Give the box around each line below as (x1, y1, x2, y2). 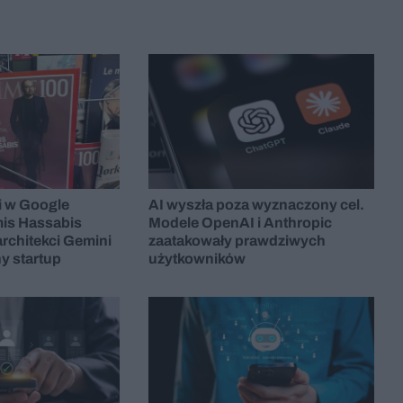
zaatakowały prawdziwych (148, 233, 327, 249)
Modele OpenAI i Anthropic (148, 215, 333, 231)
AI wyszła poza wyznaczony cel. (148, 197, 365, 213)
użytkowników (148, 251, 246, 267)
